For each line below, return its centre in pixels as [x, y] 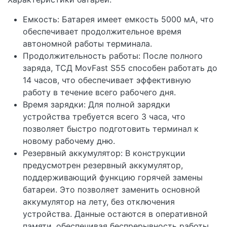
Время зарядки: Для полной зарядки [97, 104]
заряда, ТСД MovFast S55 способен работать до [120, 68]
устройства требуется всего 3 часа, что [104, 116]
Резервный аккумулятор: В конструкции [104, 153]
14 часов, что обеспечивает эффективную [107, 80]
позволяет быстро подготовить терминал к [111, 128]
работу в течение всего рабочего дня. [99, 92]
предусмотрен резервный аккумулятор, [103, 165]
